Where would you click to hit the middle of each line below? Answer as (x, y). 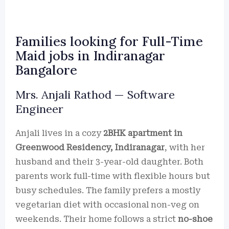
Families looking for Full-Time (109, 41)
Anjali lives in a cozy (59, 133)
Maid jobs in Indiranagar (90, 56)
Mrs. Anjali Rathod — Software (95, 95)
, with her (185, 147)
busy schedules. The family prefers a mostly (108, 190)
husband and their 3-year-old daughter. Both (109, 162)
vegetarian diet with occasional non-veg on (107, 205)
